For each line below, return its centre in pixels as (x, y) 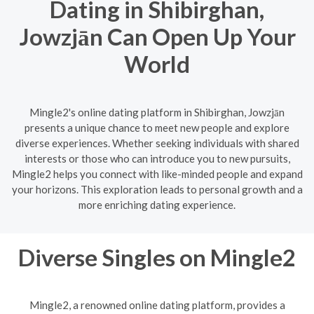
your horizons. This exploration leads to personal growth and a (157, 189)
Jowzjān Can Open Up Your (157, 36)
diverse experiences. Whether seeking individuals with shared (157, 143)
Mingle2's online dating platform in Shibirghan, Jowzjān (157, 112)
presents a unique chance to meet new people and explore (157, 127)
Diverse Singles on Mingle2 (157, 257)
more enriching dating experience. (157, 204)
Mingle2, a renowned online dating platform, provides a (157, 305)
